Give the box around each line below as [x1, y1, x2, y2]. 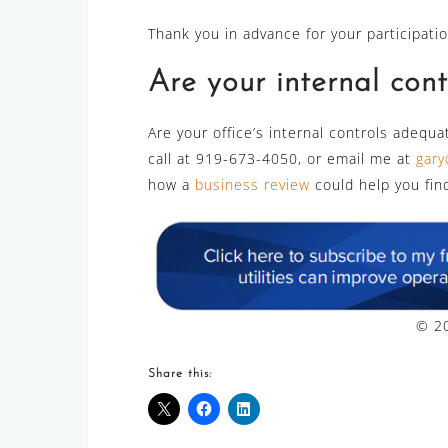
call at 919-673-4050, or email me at [148, 149, 416, 169]
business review [195, 175, 310, 195]
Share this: [148, 367, 212, 380]
